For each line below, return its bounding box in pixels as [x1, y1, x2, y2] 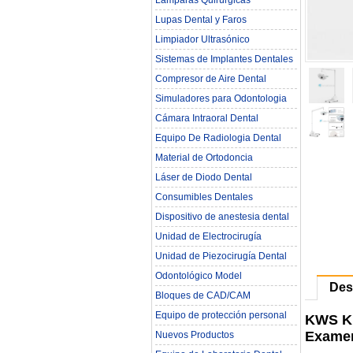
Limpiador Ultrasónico [155, 34, 250, 45]
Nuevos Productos [155, 329, 234, 340]
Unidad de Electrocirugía [155, 231, 262, 242]
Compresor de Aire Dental [155, 73, 266, 84]
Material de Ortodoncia [155, 152, 253, 163]
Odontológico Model [155, 270, 242, 281]
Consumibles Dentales [155, 191, 253, 203]
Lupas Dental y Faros [155, 14, 247, 25]
